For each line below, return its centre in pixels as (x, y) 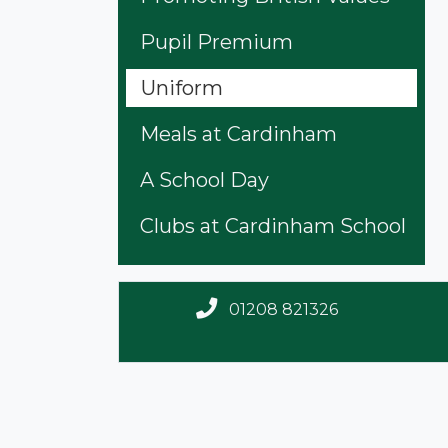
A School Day (204, 179)
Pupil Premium (216, 41)
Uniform (182, 87)
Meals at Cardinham (238, 133)
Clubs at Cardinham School (273, 225)
